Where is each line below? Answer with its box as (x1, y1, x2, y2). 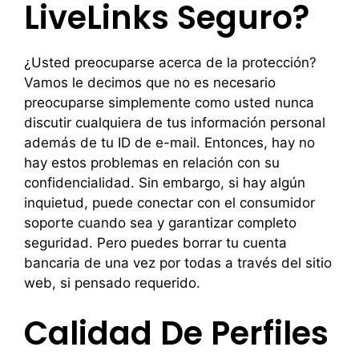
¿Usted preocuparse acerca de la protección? (24, 54, 317, 71)
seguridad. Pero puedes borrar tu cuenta (24, 235, 287, 251)
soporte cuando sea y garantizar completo (24, 215, 296, 231)
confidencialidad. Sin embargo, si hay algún (24, 175, 305, 191)
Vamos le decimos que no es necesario (24, 75, 276, 91)
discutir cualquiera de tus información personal (24, 115, 325, 131)
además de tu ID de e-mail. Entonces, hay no (24, 135, 315, 151)
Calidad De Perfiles (24, 310, 329, 356)
